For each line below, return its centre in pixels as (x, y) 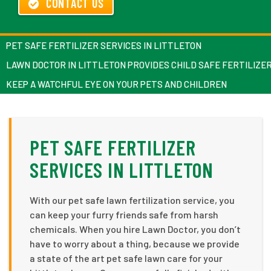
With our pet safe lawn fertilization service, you (132, 200)
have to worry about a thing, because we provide (135, 243)
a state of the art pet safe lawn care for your (126, 258)
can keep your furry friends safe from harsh (124, 214)
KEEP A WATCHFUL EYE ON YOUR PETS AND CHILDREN (116, 84)
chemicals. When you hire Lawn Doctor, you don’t (135, 229)
